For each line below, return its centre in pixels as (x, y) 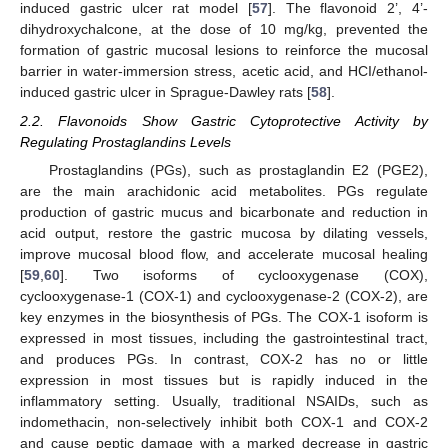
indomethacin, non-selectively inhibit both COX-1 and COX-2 (224, 421)
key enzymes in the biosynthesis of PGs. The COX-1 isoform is (224, 316)
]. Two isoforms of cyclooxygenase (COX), (244, 274)
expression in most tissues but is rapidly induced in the (224, 379)
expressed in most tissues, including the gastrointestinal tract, (224, 337)
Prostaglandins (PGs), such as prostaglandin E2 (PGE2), (238, 169)
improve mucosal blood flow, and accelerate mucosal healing (224, 253)
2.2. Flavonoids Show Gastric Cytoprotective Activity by (224, 120)
